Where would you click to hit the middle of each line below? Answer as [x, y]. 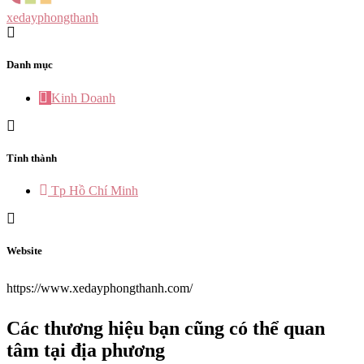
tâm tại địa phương [86, 351]
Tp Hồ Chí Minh [95, 190]
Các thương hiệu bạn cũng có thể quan [166, 329]
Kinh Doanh [83, 97]
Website [24, 251]
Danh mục [30, 65]
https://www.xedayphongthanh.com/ [100, 288]
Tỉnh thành [32, 158]
